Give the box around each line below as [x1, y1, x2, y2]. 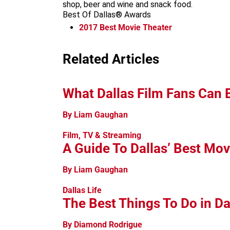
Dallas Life [63, 185, 102, 195]
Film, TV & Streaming [63, 130, 141, 140]
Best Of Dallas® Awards [63, 10, 151, 20]
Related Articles [63, 51, 159, 67]
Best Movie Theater [98, 22, 172, 32]
